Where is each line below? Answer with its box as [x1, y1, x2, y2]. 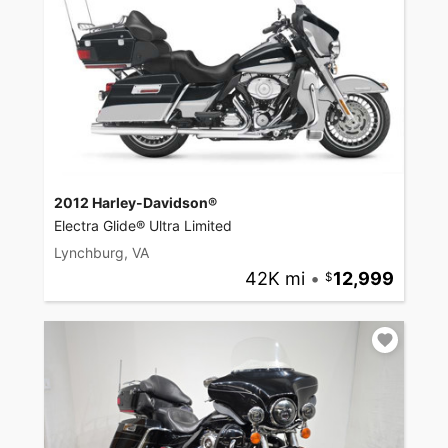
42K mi [244, 267, 305, 289]
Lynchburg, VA [54, 243, 149, 261]
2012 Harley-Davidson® [54, 193, 217, 211]
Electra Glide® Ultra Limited [54, 216, 232, 234]
